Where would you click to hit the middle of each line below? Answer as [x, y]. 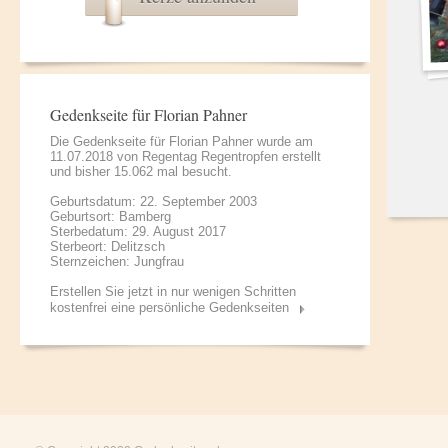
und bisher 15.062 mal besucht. [141, 171]
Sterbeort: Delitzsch [107, 246]
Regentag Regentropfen [210, 156]
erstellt [299, 156]
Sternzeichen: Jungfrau [117, 261]
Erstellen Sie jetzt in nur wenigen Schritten [173, 291]
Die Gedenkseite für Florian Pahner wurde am [181, 141]
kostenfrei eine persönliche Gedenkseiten [169, 307]
